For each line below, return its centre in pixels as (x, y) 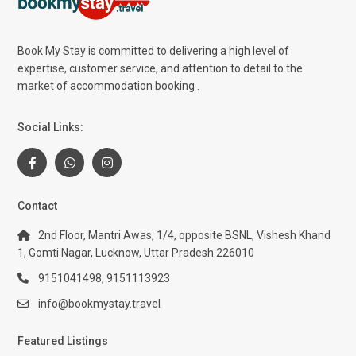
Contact (38, 206)
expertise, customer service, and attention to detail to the (161, 69)
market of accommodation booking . (109, 86)
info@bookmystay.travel (100, 304)
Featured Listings (63, 341)
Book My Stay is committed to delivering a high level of (154, 51)
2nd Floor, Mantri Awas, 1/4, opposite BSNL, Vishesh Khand (185, 236)
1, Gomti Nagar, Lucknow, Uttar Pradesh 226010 (136, 253)
